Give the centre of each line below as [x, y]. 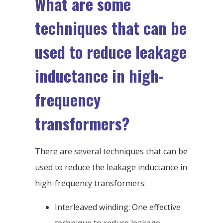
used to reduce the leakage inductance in [111, 167]
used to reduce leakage [111, 52]
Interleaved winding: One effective [118, 207]
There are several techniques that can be [111, 152]
